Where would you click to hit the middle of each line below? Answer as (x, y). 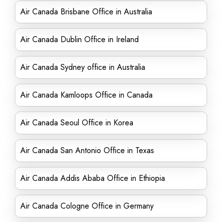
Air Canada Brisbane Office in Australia (86, 12)
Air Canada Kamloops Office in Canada (86, 95)
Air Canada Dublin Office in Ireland (80, 39)
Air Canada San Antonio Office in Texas (87, 150)
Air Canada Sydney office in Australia (83, 67)
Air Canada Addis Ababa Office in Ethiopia (93, 178)
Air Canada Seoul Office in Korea (77, 123)
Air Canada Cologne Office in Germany (87, 206)
